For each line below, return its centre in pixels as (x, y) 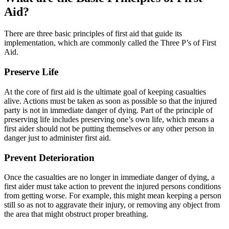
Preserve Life (32, 72)
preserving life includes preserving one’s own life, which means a (109, 119)
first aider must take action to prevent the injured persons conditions (112, 187)
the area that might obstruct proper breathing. (76, 214)
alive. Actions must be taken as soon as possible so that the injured (110, 101)
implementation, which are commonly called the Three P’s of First (110, 43)
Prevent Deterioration (49, 157)
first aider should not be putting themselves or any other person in (109, 128)
